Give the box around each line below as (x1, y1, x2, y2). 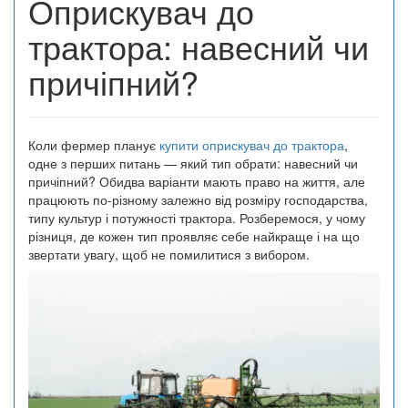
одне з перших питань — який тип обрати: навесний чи (28, 153, 358, 172)
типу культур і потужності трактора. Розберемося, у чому (28, 208, 365, 227)
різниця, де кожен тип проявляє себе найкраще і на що (28, 226, 360, 245)
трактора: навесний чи (28, 22, 369, 69)
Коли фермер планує (28, 135, 159, 154)
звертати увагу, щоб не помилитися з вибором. (28, 244, 310, 263)
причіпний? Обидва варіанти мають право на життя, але (28, 171, 365, 190)
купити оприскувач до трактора (159, 135, 344, 154)
